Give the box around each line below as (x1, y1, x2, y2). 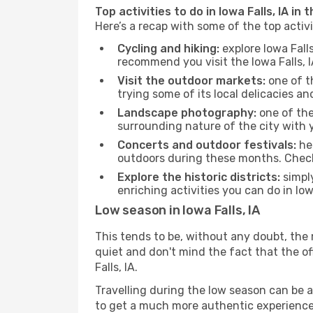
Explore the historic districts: (117, 170, 280, 184)
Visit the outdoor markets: (117, 74, 265, 87)
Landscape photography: (117, 106, 256, 119)
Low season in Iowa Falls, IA (95, 203, 260, 218)
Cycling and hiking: (117, 42, 219, 55)
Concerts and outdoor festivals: (117, 138, 296, 152)
